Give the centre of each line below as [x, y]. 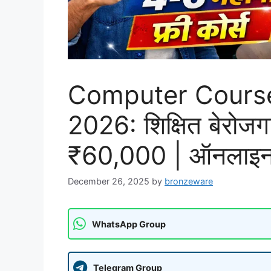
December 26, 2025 [109, 181]
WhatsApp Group [129, 224]
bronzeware [189, 181]
